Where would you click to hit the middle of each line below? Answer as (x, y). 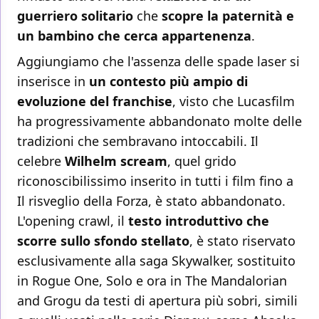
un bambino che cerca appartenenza (134, 36)
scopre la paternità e (228, 16)
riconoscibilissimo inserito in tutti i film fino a (155, 181)
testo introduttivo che (197, 221)
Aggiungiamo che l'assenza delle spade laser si (158, 62)
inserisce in (53, 82)
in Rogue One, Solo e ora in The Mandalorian (152, 281)
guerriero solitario (75, 16)
